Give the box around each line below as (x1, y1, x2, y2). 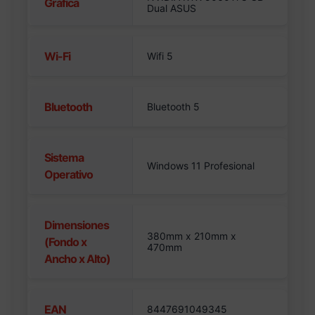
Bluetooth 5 (147, 101, 200, 113)
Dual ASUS (147, 2, 197, 15)
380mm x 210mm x (147, 230, 237, 243)
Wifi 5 (147, 50, 174, 63)
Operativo (44, 167, 94, 182)
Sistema (44, 150, 84, 165)
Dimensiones (44, 218, 110, 233)
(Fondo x (44, 235, 87, 250)
